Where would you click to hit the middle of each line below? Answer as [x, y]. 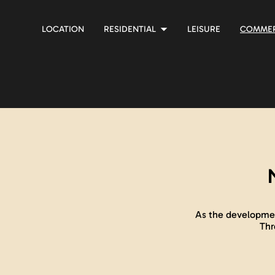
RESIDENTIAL [130, 29]
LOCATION [63, 29]
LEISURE [204, 29]
